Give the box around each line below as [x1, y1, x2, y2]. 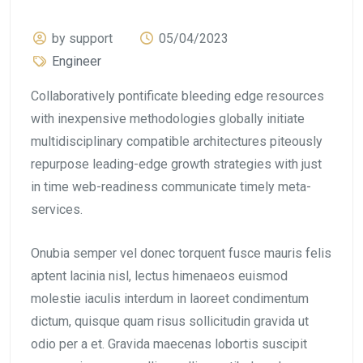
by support [52, 31, 113, 47]
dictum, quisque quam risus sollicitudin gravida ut [31, 314, 309, 330]
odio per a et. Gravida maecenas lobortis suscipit [31, 336, 307, 352]
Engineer [52, 53, 102, 70]
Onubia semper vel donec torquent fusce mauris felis [31, 246, 331, 262]
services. [31, 202, 83, 218]
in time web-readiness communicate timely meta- [31, 179, 311, 195]
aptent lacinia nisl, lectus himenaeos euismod [31, 268, 288, 284]
